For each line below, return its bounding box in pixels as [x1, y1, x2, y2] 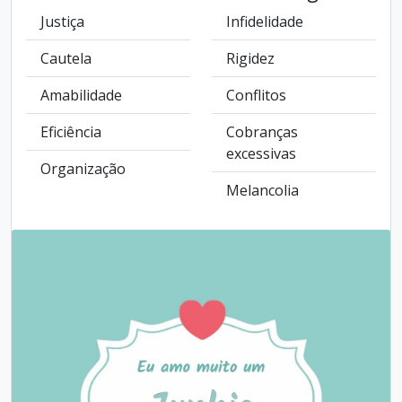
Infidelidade [226, 12, 303, 31]
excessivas [226, 144, 296, 163]
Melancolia [226, 180, 299, 200]
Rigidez [226, 48, 275, 68]
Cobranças [226, 122, 298, 142]
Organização [40, 159, 126, 179]
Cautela [40, 48, 92, 68]
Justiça [40, 12, 84, 31]
